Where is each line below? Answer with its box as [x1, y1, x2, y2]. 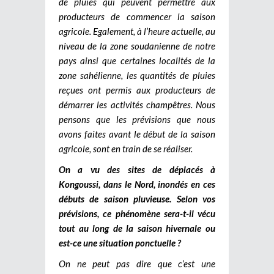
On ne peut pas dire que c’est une [59, 257, 215, 269]
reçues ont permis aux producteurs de [59, 84, 215, 95]
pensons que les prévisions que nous [59, 113, 215, 125]
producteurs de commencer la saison [59, 10, 215, 22]
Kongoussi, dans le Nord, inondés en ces [59, 178, 215, 190]
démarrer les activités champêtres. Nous [59, 98, 215, 110]
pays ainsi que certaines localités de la [59, 54, 215, 66]
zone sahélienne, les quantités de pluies [59, 69, 215, 81]
